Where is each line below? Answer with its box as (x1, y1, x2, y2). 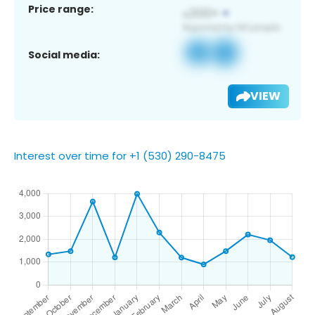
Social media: (28, 47, 100, 62)
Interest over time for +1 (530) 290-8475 (14, 148, 226, 163)
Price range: (28, 1, 94, 16)
